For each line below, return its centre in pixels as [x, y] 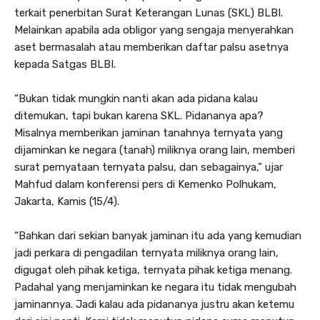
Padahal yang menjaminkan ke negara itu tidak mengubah [155, 287]
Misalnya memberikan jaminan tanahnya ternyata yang [149, 132]
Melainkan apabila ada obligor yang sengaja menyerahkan [154, 30]
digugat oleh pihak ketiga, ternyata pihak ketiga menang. [153, 270]
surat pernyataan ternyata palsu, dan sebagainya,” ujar [149, 167]
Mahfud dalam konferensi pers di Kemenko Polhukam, [145, 184]
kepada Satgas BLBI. [65, 64]
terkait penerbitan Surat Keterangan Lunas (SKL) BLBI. [149, 12]
